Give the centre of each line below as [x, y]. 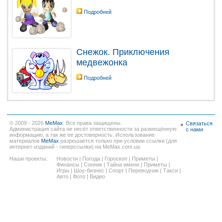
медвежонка [102, 62]
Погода [91, 158]
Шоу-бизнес [89, 170]
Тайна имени [123, 164]
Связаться [199, 123]
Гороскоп [116, 158]
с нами [194, 129]
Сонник [93, 164]
